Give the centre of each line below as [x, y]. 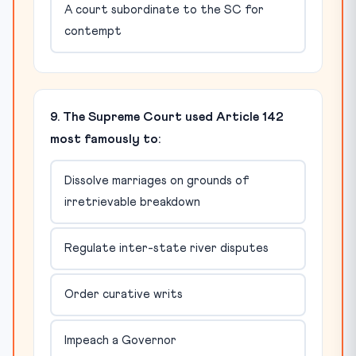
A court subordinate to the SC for [164, 10]
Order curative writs [123, 295]
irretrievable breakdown [132, 203]
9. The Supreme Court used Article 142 [167, 116]
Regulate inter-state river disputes [166, 249]
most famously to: [105, 139]
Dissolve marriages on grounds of [157, 181]
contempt [93, 32]
